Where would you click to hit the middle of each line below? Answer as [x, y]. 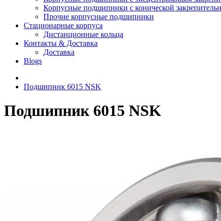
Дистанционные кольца [83, 34]
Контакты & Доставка [61, 43]
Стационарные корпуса [63, 25]
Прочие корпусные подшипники [99, 17]
